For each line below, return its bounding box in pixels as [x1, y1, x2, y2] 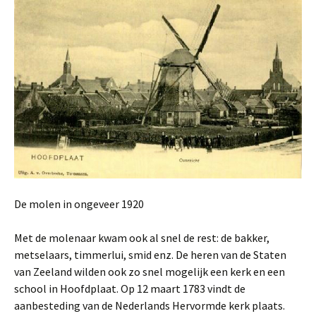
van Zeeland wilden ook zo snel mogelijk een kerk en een [14, 265, 285, 279]
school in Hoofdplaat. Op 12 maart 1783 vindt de [14, 281, 245, 296]
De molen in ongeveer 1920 [14, 197, 144, 212]
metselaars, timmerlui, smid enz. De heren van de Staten [14, 248, 286, 262]
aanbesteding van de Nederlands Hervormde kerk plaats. [14, 298, 285, 313]
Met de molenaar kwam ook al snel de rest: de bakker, [14, 231, 269, 245]
